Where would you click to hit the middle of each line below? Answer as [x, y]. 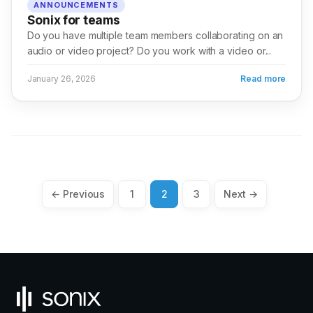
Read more [263, 79]
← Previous [78, 194]
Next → [241, 194]
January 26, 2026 [61, 79]
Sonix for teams [73, 20]
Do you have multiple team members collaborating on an [155, 36]
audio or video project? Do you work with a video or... [149, 51]
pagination [52, 214]
